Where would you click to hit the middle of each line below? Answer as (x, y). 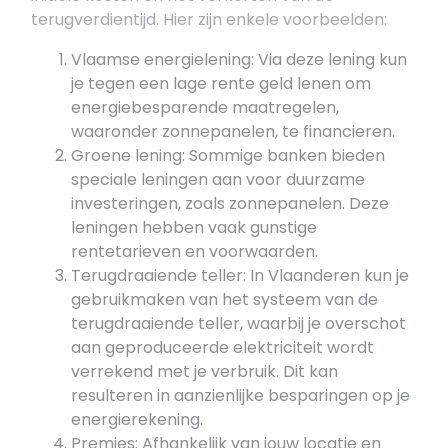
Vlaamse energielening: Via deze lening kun (239, 59)
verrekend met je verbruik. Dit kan (204, 371)
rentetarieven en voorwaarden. (194, 251)
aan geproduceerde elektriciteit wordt (222, 347)
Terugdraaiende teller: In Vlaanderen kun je (240, 275)
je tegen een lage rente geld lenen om (221, 83)
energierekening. (137, 419)
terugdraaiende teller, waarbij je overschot (238, 323)
